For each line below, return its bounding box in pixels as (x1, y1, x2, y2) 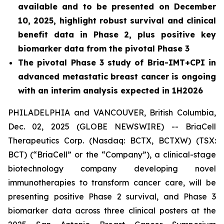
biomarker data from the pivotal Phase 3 (18, 43, 192, 53)
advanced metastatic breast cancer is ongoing (18, 71, 216, 81)
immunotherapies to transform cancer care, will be (8, 177, 216, 187)
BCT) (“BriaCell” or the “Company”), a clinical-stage (8, 149, 216, 159)
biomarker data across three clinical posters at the (8, 205, 216, 215)
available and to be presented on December (18, 1, 216, 11)
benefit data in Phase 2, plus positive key (18, 29, 216, 39)
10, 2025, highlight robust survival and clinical (18, 15, 216, 25)
